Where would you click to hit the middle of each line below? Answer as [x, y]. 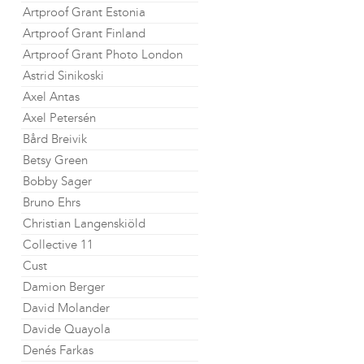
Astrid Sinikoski [63, 76]
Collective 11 [58, 245]
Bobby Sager [57, 181]
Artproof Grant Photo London [103, 54]
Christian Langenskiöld [84, 223]
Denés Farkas [58, 350]
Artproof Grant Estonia [84, 12]
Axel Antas [51, 97]
